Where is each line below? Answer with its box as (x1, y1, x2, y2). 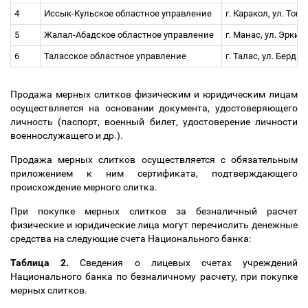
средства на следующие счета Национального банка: (10, 233, 257, 244)
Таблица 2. (10, 257, 69, 268)
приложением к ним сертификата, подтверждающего (10, 168, 298, 179)
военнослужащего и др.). (10, 130, 129, 141)
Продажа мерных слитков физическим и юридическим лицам (10, 89, 298, 100)
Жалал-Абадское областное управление (44, 30, 218, 40)
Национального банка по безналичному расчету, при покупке (10, 271, 298, 282)
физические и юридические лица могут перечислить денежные (10, 219, 298, 230)
